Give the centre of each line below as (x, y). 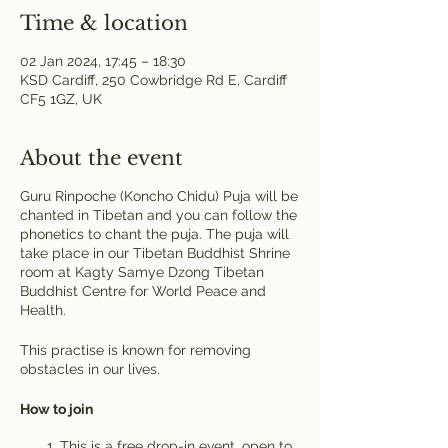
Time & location (104, 23)
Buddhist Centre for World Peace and (143, 291)
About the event (101, 158)
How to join (56, 409)
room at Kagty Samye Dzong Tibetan (142, 272)
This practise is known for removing (135, 350)
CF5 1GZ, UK (61, 99)
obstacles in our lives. (90, 369)
